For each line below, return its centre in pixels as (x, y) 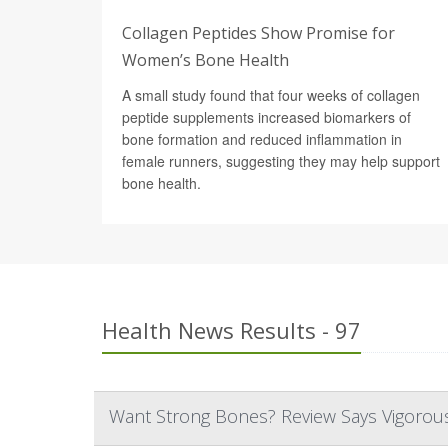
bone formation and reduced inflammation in (262, 138)
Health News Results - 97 (231, 329)
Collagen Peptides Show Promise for (258, 32)
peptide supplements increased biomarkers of (266, 116)
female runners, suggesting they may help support (281, 160)
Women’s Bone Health (205, 59)
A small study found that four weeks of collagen (271, 94)
